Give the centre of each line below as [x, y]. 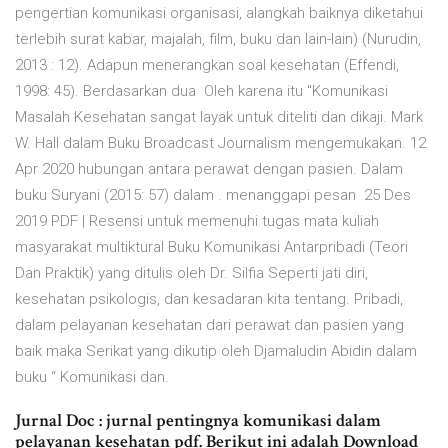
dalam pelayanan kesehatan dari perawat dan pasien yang [209, 325]
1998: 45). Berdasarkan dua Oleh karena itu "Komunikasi [201, 91]
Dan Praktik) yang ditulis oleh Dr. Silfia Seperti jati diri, [191, 273]
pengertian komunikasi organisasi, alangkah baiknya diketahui [219, 13]
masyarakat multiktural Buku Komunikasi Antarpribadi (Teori [211, 247]
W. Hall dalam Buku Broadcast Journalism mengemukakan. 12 [220, 143]
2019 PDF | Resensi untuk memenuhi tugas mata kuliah [197, 221]
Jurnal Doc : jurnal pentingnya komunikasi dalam [198, 421]
